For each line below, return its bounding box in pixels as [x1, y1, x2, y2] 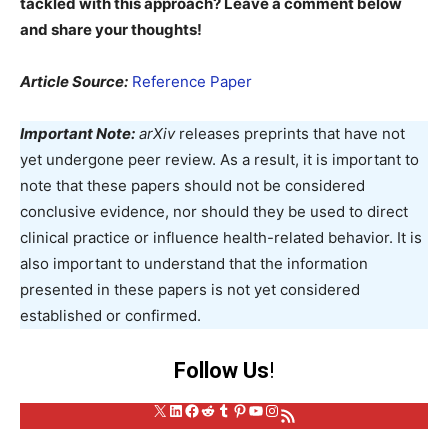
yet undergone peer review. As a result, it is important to [20, 150, 419, 169]
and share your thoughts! [20, 20, 202, 39]
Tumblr [215, 399, 267, 420]
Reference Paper [132, 72, 252, 91]
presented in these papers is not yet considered [20, 280, 360, 299]
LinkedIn [167, 399, 230, 420]
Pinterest [231, 399, 298, 420]
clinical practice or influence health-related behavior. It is [20, 228, 422, 247]
